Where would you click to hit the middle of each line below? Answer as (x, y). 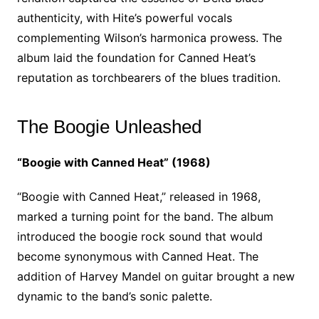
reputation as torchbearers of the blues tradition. (148, 78)
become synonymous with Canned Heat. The (137, 256)
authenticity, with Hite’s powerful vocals (124, 18)
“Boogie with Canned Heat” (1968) (114, 162)
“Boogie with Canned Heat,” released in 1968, (138, 197)
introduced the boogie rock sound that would (140, 236)
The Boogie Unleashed (109, 127)
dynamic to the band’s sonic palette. (114, 296)
